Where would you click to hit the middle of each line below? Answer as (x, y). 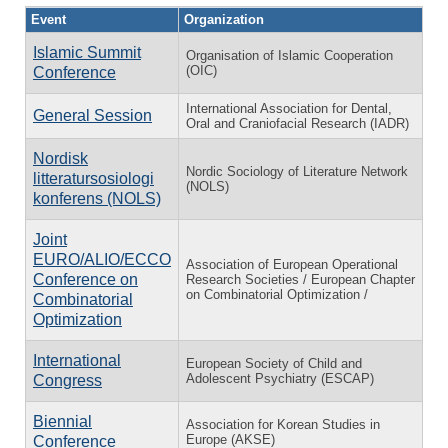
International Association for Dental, (289, 108)
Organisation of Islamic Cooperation (289, 55)
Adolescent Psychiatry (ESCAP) (280, 378)
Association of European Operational (292, 264)
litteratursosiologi (93, 178)
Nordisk (60, 158)
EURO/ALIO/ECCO (102, 259)
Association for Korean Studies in (283, 424)
